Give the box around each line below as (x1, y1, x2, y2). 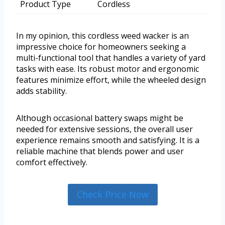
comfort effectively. (16, 157, 87, 168)
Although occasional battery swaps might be (16, 113, 183, 124)
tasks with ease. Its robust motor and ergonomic (16, 63, 199, 75)
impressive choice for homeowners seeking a (16, 41, 186, 53)
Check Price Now (76, 188, 149, 201)
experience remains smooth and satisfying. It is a (16, 135, 199, 146)
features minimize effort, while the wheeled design (16, 74, 206, 86)
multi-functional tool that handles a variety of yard (16, 52, 205, 64)
